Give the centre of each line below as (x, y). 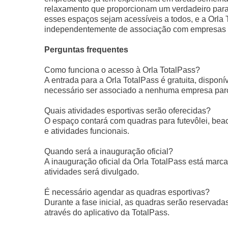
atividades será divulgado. (92, 172)
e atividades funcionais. (87, 131)
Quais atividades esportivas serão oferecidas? (127, 111)
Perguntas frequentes (86, 50)
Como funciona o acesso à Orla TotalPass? (122, 70)
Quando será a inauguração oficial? (109, 151)
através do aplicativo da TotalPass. (107, 212)
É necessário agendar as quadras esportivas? (127, 192)
